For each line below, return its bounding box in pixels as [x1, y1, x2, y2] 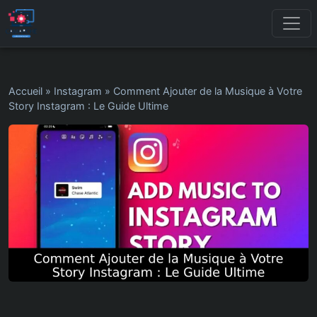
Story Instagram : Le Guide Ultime [8, 100, 168, 112]
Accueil [8, 85, 42, 97]
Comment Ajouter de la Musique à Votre [113, 85, 302, 97]
